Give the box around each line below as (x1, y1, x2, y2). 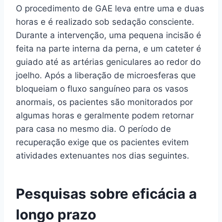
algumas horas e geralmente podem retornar (16, 110, 194, 120)
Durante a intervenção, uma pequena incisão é (16, 30, 201, 40)
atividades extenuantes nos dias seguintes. (16, 150, 189, 161)
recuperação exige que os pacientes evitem (16, 137, 189, 147)
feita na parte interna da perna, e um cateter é (16, 43, 201, 54)
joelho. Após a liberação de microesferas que (16, 70, 196, 80)
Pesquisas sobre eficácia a (16, 185, 197, 202)
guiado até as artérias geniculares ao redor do (16, 56, 201, 67)
